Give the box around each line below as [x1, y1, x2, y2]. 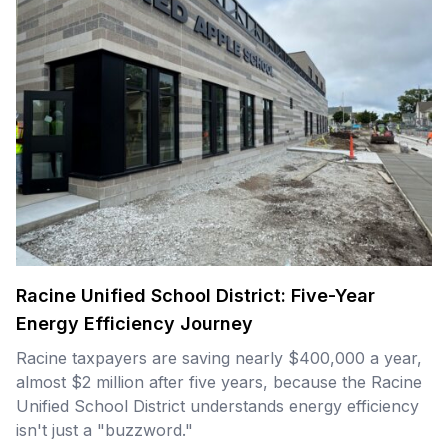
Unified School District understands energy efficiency [16, 395, 419, 416]
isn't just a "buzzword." [16, 419, 193, 440]
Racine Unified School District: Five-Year [16, 284, 375, 306]
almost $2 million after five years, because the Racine [16, 371, 422, 392]
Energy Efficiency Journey [16, 312, 253, 334]
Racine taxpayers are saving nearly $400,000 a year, [16, 347, 422, 368]
